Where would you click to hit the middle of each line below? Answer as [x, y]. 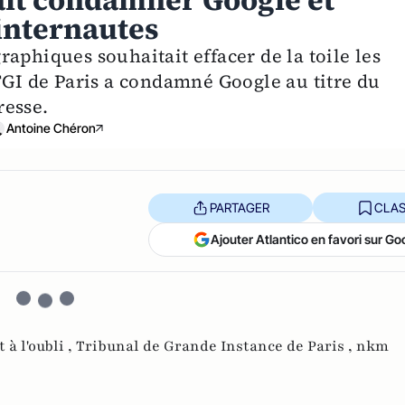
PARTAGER [239, 207]
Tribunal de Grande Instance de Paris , [216, 347]
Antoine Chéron [51, 128]
